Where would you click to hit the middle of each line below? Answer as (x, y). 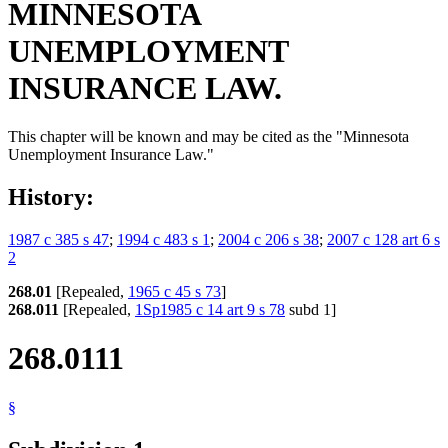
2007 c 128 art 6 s (383, 239)
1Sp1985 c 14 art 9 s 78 (210, 309)
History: (51, 196)
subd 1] (310, 309)
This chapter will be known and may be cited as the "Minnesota (208, 137)
